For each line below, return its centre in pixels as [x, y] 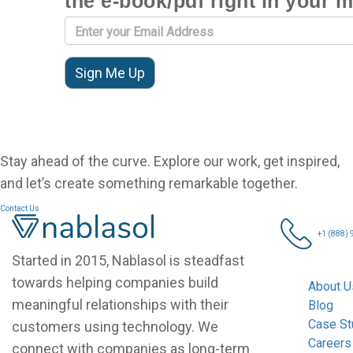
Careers [330, 343]
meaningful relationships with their [120, 304]
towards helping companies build [115, 282]
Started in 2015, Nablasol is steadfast [128, 260]
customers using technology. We [115, 326]
